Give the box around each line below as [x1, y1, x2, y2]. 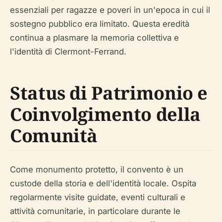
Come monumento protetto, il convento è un [10, 164, 183, 174]
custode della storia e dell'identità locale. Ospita [10, 178, 196, 188]
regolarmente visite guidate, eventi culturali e [10, 192, 185, 202]
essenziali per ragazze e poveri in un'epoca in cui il [10, 4, 210, 15]
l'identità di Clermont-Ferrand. [10, 46, 126, 56]
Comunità [10, 123, 98, 148]
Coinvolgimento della [10, 102, 201, 126]
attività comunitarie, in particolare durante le [10, 206, 180, 216]
